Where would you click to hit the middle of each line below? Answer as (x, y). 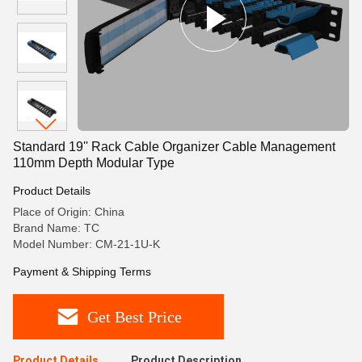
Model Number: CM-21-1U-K (86, 244)
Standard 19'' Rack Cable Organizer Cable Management (174, 147)
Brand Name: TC (56, 228)
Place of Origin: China (69, 212)
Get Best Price (135, 316)
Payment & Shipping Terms (82, 271)
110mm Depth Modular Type (94, 163)
